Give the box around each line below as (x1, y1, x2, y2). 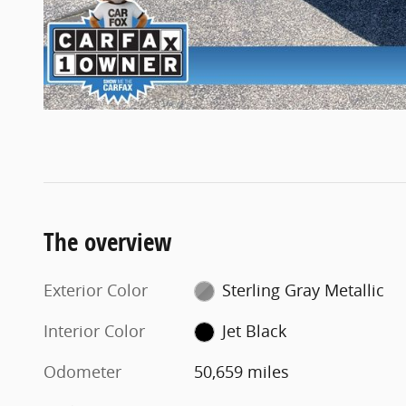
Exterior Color (43, 278, 148, 301)
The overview (43, 224, 172, 258)
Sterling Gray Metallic (221, 278, 384, 301)
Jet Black (221, 319, 286, 342)
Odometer (43, 360, 121, 382)
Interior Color (43, 319, 145, 342)
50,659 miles (194, 360, 290, 382)
